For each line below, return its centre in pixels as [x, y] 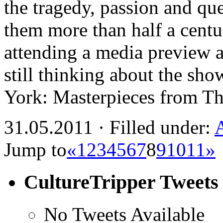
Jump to [35, 150]
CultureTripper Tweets [121, 182]
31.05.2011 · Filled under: [109, 127]
